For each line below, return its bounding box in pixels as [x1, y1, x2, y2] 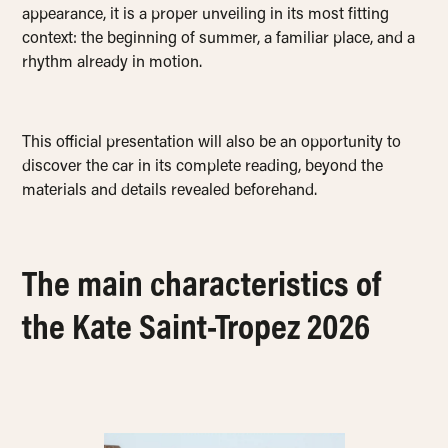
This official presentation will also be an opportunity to [22, 135, 402, 152]
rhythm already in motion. [22, 55, 203, 72]
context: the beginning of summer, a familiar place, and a [22, 31, 416, 48]
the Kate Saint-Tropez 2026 [22, 313, 371, 350]
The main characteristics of [22, 270, 382, 307]
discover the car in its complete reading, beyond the [22, 159, 384, 176]
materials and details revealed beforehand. [22, 183, 318, 200]
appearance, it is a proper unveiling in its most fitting [22, 7, 390, 24]
